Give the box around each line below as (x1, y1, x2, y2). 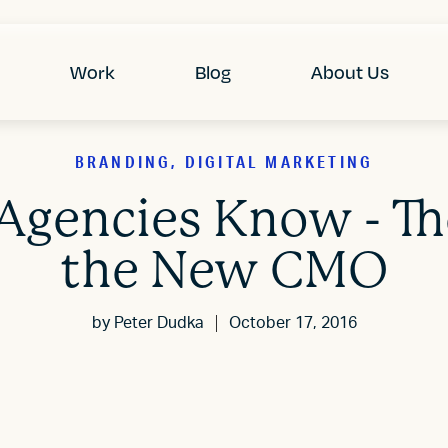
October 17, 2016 (228, 315, 357, 332)
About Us (311, 61, 390, 84)
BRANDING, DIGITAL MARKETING (74, 151, 374, 173)
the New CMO (60, 241, 388, 300)
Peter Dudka (113, 314, 204, 331)
